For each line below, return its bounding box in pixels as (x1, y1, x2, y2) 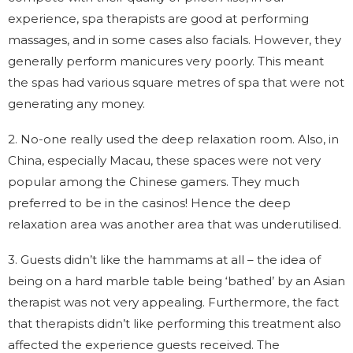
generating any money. (8, 95, 145, 111)
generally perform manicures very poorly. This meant (8, 53, 324, 69)
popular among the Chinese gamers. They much (8, 173, 299, 189)
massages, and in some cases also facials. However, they (8, 32, 341, 47)
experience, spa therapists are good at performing (8, 10, 309, 26)
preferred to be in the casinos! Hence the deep (8, 195, 291, 210)
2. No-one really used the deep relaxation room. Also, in (8, 131, 339, 147)
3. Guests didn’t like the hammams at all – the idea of (8, 251, 321, 267)
